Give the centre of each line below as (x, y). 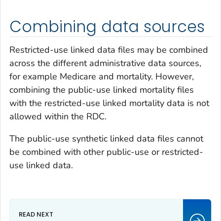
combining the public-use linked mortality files (102, 90)
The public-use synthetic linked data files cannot (106, 139)
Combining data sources (107, 26)
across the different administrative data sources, (105, 63)
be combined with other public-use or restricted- (106, 152)
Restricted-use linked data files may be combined (109, 50)
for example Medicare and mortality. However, (102, 77)
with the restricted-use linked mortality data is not (109, 103)
